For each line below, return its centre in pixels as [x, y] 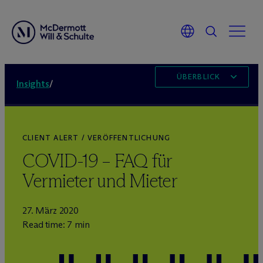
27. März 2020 [50, 210]
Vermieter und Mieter [100, 181]
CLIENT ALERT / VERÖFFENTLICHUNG [97, 138]
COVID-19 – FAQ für [97, 161]
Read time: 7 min [56, 225]
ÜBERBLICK [198, 77]
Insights [33, 84]
